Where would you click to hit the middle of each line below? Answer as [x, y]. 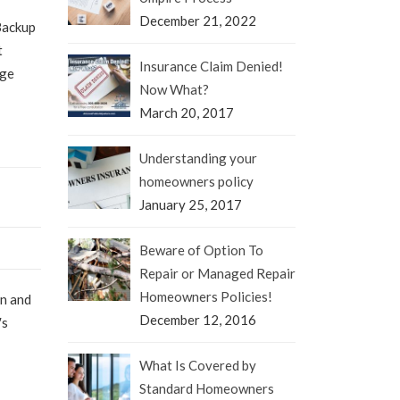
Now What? [174, 89]
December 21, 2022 [198, 20]
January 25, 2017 [191, 204]
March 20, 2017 [187, 112]
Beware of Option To [201, 250]
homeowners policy [196, 181]
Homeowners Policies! [206, 296]
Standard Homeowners [207, 388]
